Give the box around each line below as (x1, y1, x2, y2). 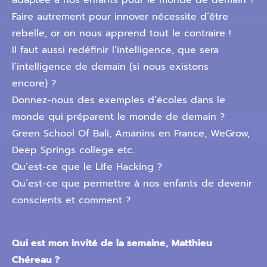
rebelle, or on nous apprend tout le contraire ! (12, 26, 231, 41)
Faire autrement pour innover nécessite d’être (12, 10, 228, 24)
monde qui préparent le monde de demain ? (12, 110, 225, 124)
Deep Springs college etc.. (12, 143, 136, 157)
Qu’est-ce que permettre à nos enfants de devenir (12, 176, 252, 191)
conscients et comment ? (12, 193, 131, 207)
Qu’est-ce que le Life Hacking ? (12, 160, 162, 174)
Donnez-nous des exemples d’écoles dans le (12, 93, 225, 107)
